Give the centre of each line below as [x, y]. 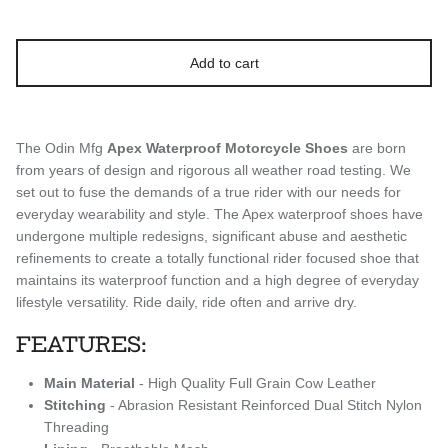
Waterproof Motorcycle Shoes [247, 147]
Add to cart [224, 62]
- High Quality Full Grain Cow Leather [257, 383]
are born [377, 147]
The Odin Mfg [61, 147]
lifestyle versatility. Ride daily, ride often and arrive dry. [186, 301]
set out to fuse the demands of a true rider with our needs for [208, 191]
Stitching [75, 405]
